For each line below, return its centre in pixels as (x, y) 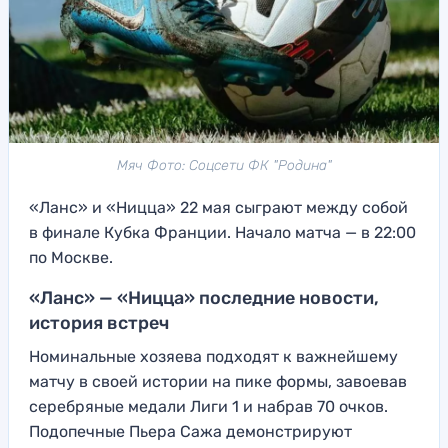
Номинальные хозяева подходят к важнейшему (213, 357)
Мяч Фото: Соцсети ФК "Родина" (224, 166)
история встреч (99, 323)
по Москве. (71, 258)
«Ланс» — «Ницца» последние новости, (204, 298)
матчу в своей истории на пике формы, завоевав (218, 382)
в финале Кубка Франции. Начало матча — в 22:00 (222, 233)
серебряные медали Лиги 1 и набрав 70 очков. (208, 407)
